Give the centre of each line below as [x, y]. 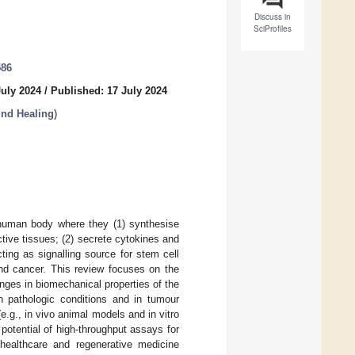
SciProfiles [273, 29]
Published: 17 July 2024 [109, 91]
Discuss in [273, 17]
